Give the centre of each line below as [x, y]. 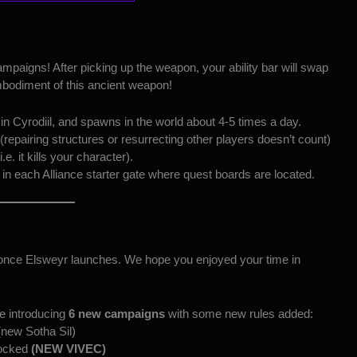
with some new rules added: [239, 313]
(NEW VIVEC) [68, 348]
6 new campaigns [117, 313]
